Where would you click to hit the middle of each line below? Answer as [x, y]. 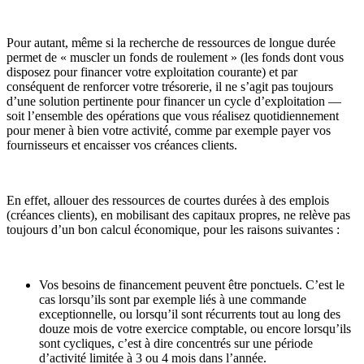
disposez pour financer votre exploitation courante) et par [152, 71]
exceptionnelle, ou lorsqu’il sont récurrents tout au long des [190, 314]
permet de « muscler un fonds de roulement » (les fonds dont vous [175, 57]
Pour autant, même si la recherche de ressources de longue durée [171, 42]
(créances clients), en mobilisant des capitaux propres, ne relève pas [178, 214]
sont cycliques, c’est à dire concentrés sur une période [176, 343]
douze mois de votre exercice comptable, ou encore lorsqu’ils [195, 328]
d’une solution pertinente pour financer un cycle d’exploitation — [174, 101]
